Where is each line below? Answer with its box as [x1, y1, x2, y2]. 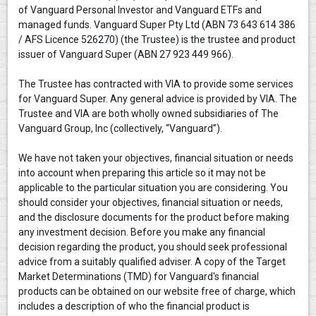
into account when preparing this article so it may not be [18, 166, 267, 178]
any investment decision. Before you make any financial [18, 226, 266, 238]
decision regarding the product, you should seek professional [18, 241, 288, 253]
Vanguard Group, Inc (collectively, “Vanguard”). [18, 122, 223, 134]
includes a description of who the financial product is [18, 300, 250, 312]
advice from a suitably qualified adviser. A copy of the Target [18, 255, 286, 267]
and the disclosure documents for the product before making [18, 211, 290, 223]
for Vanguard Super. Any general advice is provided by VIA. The [18, 92, 298, 104]
